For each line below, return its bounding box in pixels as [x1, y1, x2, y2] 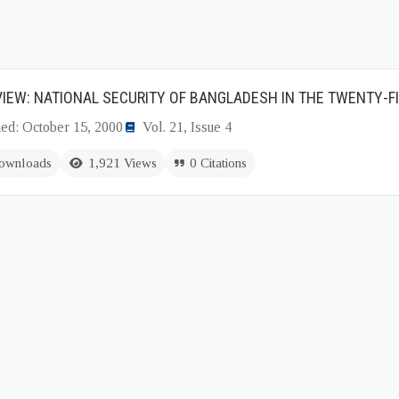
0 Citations [190, 156, 247, 170]
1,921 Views [88, 156, 157, 170]
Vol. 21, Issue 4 [142, 119, 232, 134]
